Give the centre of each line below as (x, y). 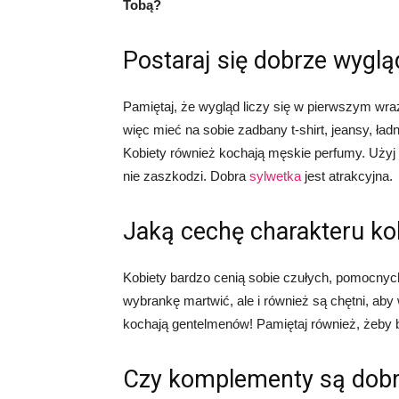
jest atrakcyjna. (347, 176)
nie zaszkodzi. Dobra (186, 176)
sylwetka (275, 176)
